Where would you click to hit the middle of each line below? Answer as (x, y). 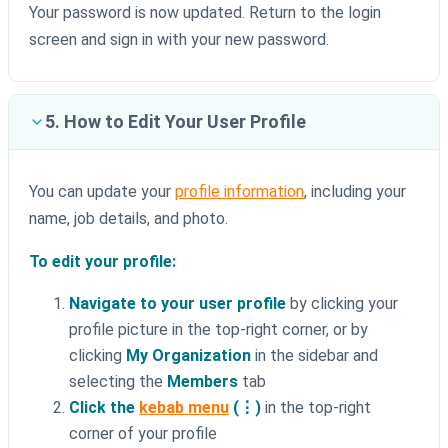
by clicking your (342, 304)
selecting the (118, 382)
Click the (104, 408)
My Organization (188, 356)
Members (202, 382)
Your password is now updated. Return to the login (205, 13)
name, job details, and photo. (128, 219)
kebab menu (184, 408)
